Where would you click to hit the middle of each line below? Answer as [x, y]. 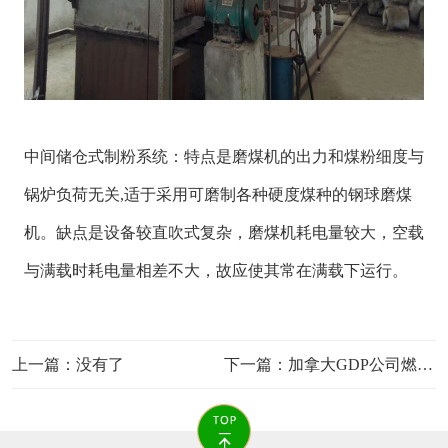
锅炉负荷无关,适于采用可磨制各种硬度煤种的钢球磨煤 [217, 195]
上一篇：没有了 [67, 365]
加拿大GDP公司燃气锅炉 [352, 365]
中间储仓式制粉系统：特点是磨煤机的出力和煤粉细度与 [223, 157]
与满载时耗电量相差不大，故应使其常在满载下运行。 [215, 271]
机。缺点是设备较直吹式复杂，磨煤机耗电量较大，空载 [223, 233]
